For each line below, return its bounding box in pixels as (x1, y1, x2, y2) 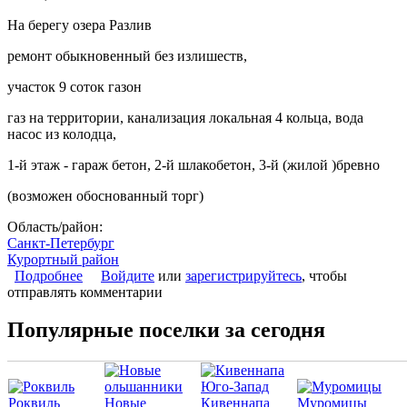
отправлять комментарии (7, 283, 163, 300)
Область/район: (7, 218, 106, 234)
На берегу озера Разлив (7, 16, 152, 33)
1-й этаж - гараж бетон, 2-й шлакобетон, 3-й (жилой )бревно (7, 156, 380, 173)
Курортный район (7, 251, 119, 267)
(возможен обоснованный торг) (7, 187, 203, 203)
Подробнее (15, 267, 83, 283)
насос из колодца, (7, 125, 116, 142)
